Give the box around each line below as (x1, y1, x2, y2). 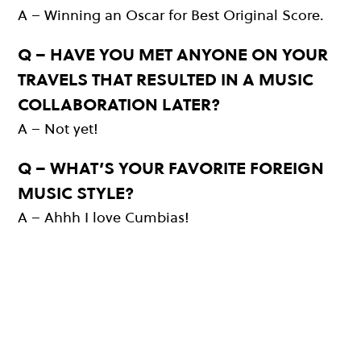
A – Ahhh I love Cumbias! (18, 207, 189, 228)
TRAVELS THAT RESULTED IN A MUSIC (18, 68, 313, 92)
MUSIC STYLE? (18, 181, 134, 205)
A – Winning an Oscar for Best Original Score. (18, 5, 324, 26)
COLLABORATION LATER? (18, 93, 220, 117)
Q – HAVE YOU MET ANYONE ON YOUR (18, 43, 328, 67)
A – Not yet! (18, 118, 98, 139)
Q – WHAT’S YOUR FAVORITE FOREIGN (18, 156, 324, 180)
